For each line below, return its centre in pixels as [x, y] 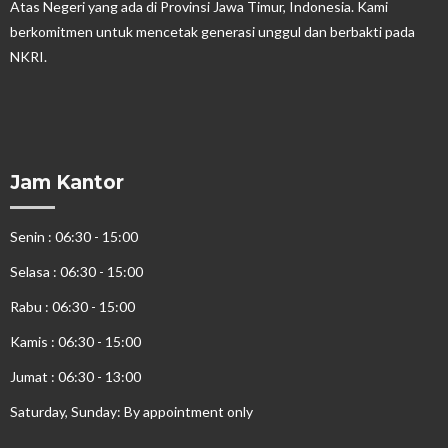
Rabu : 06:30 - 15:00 [72, 307]
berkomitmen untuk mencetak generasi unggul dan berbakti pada [212, 32]
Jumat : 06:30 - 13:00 [75, 377]
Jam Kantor [67, 183]
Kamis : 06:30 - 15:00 [75, 342]
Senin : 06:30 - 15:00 [74, 237]
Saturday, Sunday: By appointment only [131, 412]
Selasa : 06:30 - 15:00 [76, 272]
